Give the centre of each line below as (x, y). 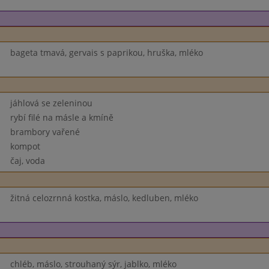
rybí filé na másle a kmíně (62, 117)
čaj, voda (27, 161)
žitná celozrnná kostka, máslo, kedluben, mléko (104, 198)
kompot (25, 146)
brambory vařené (45, 132)
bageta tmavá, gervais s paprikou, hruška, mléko (106, 53)
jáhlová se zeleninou (51, 103)
